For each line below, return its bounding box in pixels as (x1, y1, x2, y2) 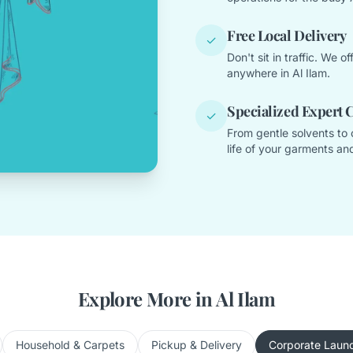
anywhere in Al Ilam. (227, 66, 330, 80)
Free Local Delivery (227, 26, 347, 46)
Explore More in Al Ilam (77, 286, 276, 312)
